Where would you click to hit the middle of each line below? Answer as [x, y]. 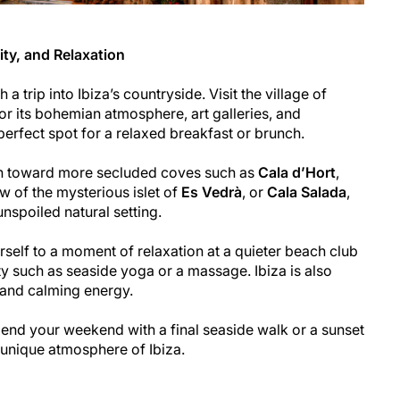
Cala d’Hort [297, 172]
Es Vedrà [212, 192]
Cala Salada [307, 192]
